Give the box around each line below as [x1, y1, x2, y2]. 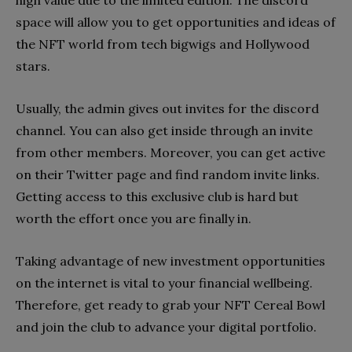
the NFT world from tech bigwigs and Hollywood [16, 35, 310, 52]
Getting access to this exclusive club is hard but [16, 188, 299, 204]
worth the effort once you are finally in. [16, 210, 251, 226]
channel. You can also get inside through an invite [16, 122, 313, 138]
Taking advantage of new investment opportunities [16, 252, 325, 269]
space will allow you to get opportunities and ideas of [16, 13, 335, 30]
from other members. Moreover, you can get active [16, 144, 325, 160]
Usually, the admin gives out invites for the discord [16, 100, 319, 116]
